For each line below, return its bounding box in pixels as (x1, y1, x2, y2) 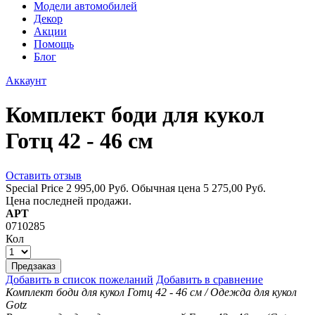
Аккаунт (6, 75, 46, 86)
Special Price (6, 181, 63, 194)
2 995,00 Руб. (66, 181, 129, 194)
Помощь (34, 38, 74, 50)
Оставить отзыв (6, 169, 82, 181)
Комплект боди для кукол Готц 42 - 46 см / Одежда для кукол (6, 285, 297, 298)
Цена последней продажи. (6, 194, 131, 207)
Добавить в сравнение (156, 273, 263, 285)
